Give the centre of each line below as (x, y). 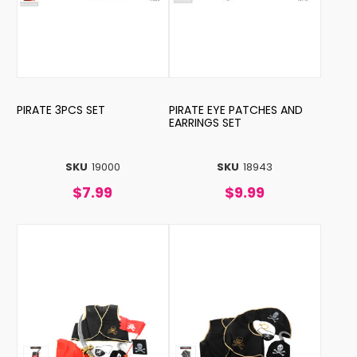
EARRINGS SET (205, 122)
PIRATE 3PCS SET (61, 110)
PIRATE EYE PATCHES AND (235, 110)
